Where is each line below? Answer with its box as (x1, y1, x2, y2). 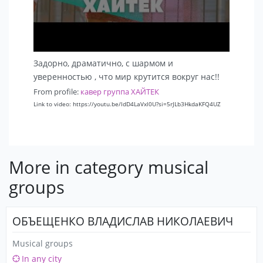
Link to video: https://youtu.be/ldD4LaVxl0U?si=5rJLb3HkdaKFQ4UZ (33, 100, 221, 109)
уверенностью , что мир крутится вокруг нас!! (33, 71, 220, 83)
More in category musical (9, 156, 208, 179)
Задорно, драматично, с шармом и (33, 58, 173, 69)
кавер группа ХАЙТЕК (80, 86, 159, 97)
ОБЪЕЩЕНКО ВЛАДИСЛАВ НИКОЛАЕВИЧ (12, 213, 233, 230)
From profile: (33, 86, 80, 97)
